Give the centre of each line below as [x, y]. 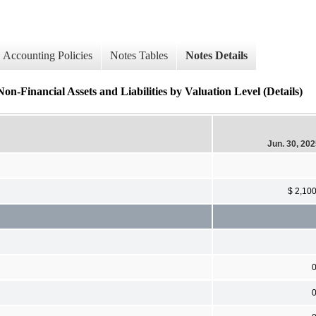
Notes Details [217, 56]
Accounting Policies [48, 56]
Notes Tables [139, 56]
